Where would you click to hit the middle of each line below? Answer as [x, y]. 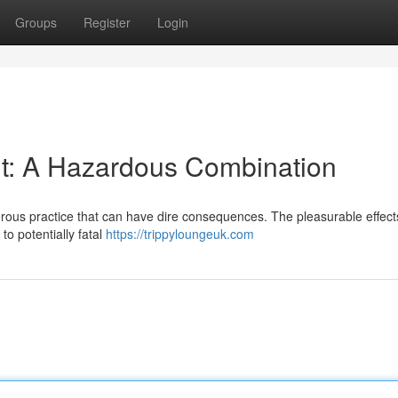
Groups [36, 22]
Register [107, 22]
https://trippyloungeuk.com [180, 234]
